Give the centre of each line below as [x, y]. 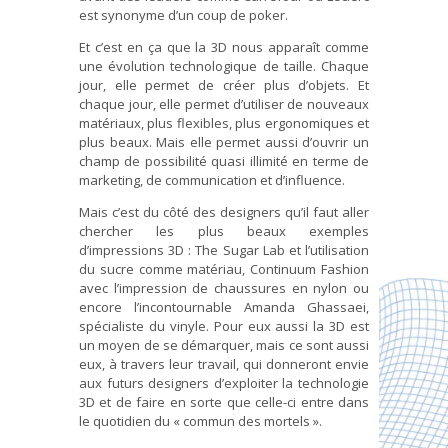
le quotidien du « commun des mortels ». [200, 421]
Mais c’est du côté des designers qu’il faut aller [224, 212]
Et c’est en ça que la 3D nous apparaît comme [224, 47]
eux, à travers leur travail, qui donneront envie [224, 364]
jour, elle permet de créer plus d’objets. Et [224, 85]
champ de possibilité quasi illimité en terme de [224, 161]
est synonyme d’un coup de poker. [183, 15]
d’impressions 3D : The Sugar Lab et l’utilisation [224, 250]
